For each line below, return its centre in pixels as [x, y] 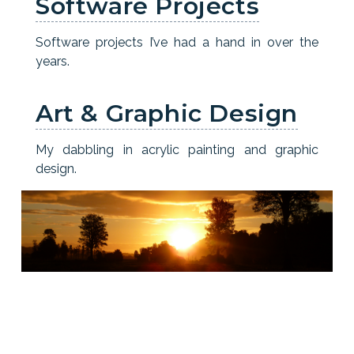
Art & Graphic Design [167, 113]
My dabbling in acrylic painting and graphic [177, 150]
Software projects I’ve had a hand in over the [177, 42]
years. [53, 61]
